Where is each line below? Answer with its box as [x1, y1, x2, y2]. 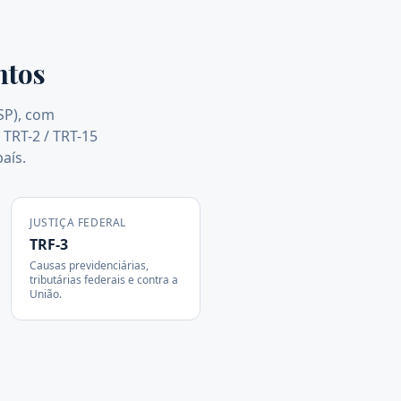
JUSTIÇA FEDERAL [30, 215, 126, 230]
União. [30, 286, 62, 302]
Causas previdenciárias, [30, 258, 149, 273]
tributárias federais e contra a [30, 272, 178, 287]
